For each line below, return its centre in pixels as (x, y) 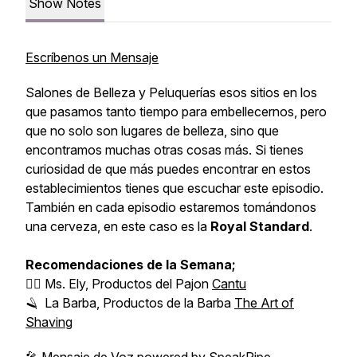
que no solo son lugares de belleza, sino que (152, 131)
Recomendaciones (84, 265)
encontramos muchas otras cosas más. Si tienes (165, 150)
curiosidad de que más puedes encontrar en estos (168, 169)
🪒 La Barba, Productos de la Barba (130, 303)
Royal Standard (260, 226)
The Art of (264, 303)
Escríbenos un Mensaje (92, 57)
